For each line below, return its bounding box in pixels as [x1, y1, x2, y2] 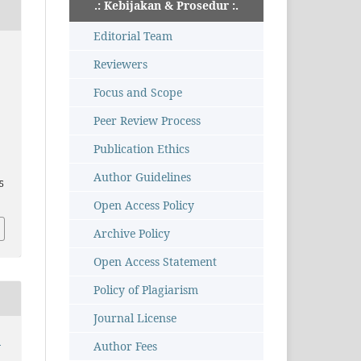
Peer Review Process [93, 113, 201, 129]
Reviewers [93, 56, 147, 73]
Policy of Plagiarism [93, 282, 198, 298]
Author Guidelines [93, 169, 191, 185]
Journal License [93, 310, 176, 326]
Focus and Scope [93, 85, 182, 101]
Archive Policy [93, 226, 170, 242]
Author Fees [93, 338, 157, 355]
